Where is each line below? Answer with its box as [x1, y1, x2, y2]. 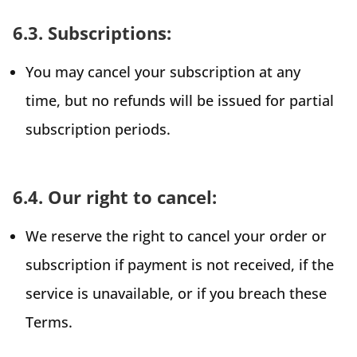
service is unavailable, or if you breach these [25, 283, 327, 303]
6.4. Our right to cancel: [13, 184, 217, 209]
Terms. [25, 312, 73, 331]
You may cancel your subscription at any [25, 61, 300, 81]
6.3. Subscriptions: [13, 20, 171, 45]
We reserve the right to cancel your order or [25, 226, 327, 245]
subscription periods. [25, 119, 171, 139]
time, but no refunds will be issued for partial [25, 90, 334, 110]
